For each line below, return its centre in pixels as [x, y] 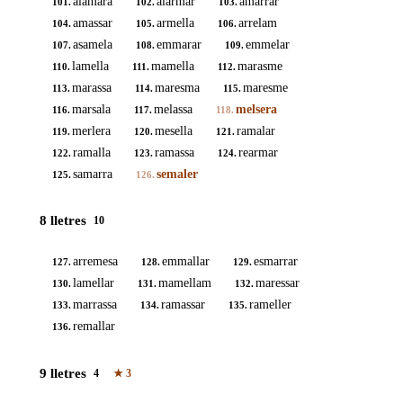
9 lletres [63, 373]
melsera [256, 109]
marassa [92, 87]
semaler [177, 174]
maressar [278, 283]
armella [175, 22]
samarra [93, 174]
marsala [91, 109]
